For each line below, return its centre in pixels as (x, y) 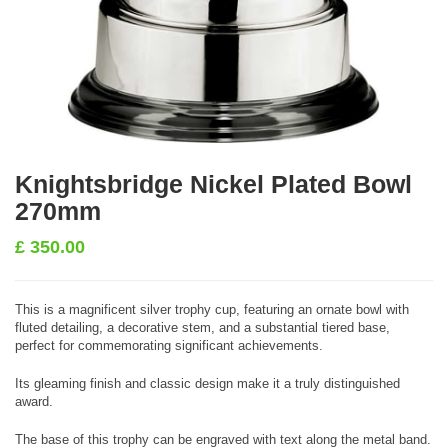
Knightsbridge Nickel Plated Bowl (213, 184)
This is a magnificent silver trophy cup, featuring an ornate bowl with (212, 309)
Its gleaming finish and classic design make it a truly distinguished (207, 383)
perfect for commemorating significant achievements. (169, 345)
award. (34, 401)
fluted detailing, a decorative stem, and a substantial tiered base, (202, 327)
